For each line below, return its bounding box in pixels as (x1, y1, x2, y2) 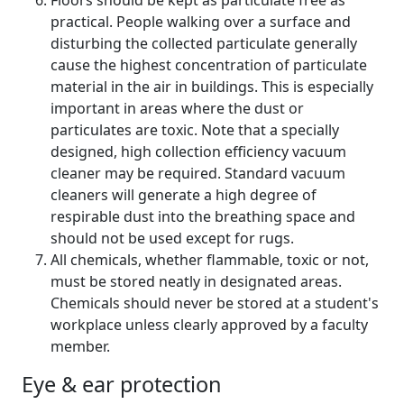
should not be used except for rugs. (50, 228, 294, 248)
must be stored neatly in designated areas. (50, 271, 342, 291)
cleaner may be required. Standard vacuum (50, 163, 345, 183)
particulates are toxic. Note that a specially (50, 120, 339, 140)
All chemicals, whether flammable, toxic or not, (50, 250, 369, 270)
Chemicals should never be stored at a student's (50, 293, 379, 313)
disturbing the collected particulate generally (50, 33, 357, 53)
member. (50, 336, 110, 356)
